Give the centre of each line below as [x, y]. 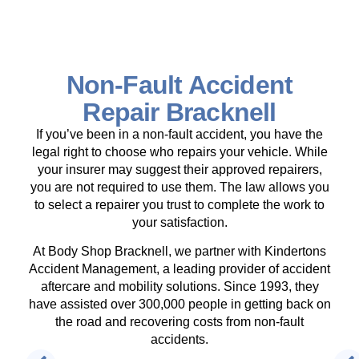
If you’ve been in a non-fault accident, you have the [179, 134]
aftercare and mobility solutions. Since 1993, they [179, 287]
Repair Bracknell [179, 112]
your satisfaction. [179, 222]
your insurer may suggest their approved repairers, [179, 169]
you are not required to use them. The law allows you [179, 187]
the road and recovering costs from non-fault [179, 322]
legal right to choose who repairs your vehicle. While [179, 151]
